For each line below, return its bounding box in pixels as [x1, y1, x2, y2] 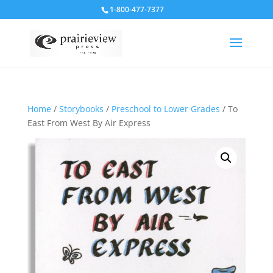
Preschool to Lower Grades [111, 103, 220, 115]
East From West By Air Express [27, 117, 151, 129]
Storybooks [58, 103, 104, 115]
